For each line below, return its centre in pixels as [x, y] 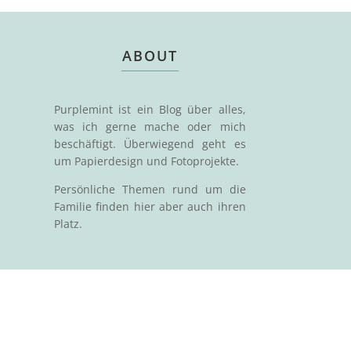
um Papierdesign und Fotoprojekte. [146, 161]
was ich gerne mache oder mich [150, 126]
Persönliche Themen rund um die [150, 189]
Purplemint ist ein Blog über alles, [150, 109]
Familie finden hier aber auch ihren [150, 206]
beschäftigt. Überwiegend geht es [150, 143]
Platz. [68, 223]
